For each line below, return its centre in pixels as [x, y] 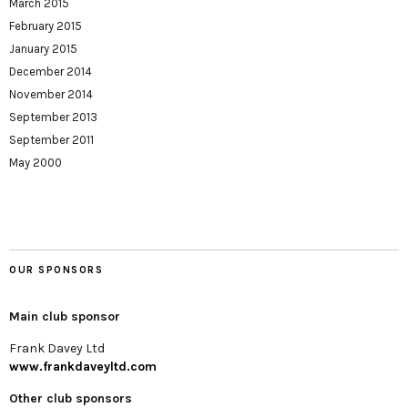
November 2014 [51, 95]
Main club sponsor [65, 317]
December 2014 [51, 72]
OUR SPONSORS [56, 270]
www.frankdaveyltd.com [83, 367]
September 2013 [53, 117]
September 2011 [51, 140]
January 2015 [43, 49]
